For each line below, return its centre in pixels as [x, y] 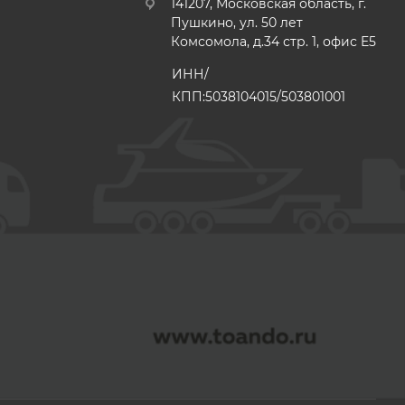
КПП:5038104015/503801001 [259, 97]
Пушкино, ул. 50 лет [237, 23]
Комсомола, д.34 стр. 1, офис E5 [273, 42]
